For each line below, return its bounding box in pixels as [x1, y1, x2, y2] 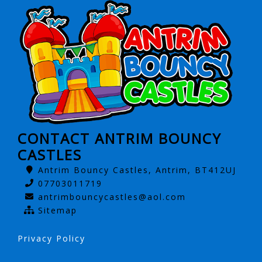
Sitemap [38, 205, 77, 216]
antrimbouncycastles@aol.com [38, 191, 186, 203]
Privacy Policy [18, 233, 85, 244]
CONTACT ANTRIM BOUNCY [18, 129, 222, 149]
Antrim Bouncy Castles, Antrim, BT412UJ [38, 164, 236, 176]
